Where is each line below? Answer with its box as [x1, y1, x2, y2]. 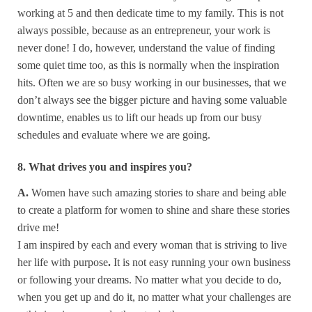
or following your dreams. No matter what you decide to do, [17, 273, 281, 286]
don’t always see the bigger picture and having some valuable [17, 93, 287, 106]
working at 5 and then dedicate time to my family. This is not [17, 6, 283, 19]
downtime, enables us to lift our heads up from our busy [17, 111, 262, 123]
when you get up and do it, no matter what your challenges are [17, 290, 291, 303]
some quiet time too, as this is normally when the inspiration [17, 58, 279, 71]
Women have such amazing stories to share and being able [31, 186, 286, 198]
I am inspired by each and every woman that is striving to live [17, 238, 287, 251]
